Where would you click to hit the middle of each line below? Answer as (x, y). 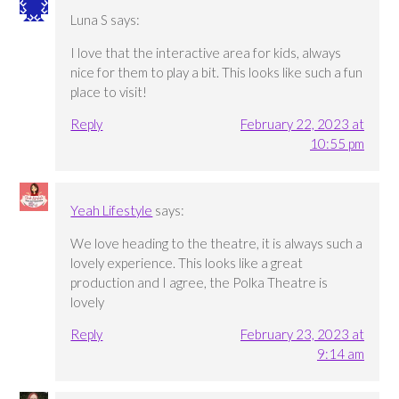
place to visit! (109, 92)
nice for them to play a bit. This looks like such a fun (217, 73)
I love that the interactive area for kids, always (206, 53)
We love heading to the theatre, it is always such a (217, 243)
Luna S (90, 20)
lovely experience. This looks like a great (187, 262)
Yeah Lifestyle (112, 210)
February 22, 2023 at (302, 124)
